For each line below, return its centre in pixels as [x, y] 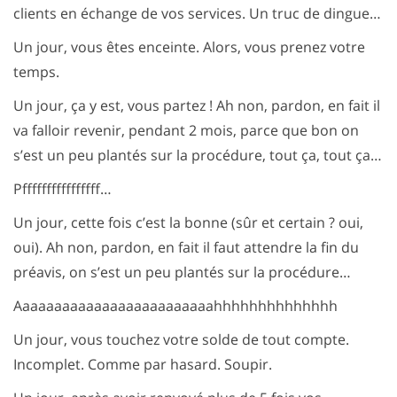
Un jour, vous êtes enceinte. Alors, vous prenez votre [189, 47]
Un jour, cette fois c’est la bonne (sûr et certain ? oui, [188, 222]
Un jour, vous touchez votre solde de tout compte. [181, 339]
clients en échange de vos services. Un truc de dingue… [197, 13]
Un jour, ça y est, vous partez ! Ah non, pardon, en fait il [197, 105]
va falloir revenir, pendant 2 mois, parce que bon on [186, 130]
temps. [36, 72]
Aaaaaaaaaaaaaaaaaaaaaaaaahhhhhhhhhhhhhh [175, 306]
